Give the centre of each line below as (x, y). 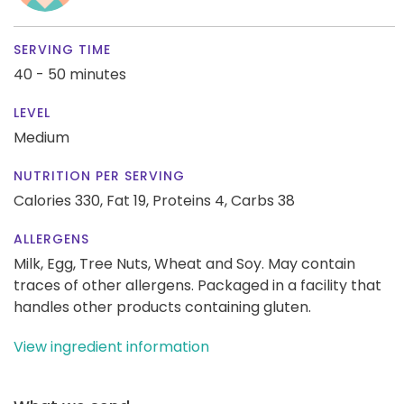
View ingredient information (111, 346)
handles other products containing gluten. (162, 307)
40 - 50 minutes (70, 74)
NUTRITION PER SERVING (99, 175)
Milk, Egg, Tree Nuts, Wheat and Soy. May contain (184, 263)
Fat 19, (128, 200)
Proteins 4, (190, 200)
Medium (41, 137)
